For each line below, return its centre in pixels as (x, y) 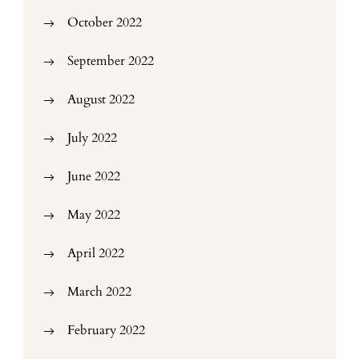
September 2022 (111, 61)
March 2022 (99, 292)
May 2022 (94, 215)
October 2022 (105, 22)
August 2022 (101, 99)
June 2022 (94, 176)
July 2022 (92, 138)
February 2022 (106, 330)
